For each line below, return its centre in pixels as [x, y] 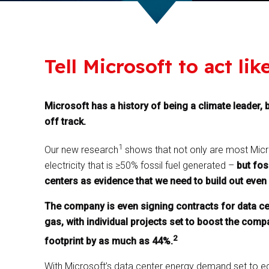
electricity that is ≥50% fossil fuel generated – [140, 166]
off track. [65, 122]
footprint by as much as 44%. [108, 241]
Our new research [81, 150]
